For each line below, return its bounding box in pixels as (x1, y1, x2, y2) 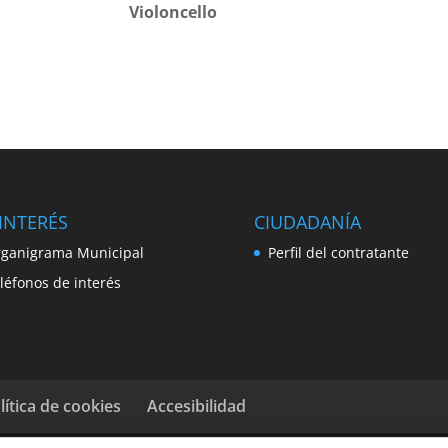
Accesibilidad (147, 395, 247, 418)
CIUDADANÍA (253, 210, 361, 235)
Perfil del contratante (267, 243, 409, 263)
